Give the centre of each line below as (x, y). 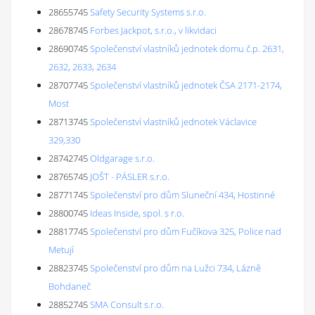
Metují (61, 250)
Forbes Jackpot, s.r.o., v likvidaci (153, 30)
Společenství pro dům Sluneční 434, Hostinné (182, 195)
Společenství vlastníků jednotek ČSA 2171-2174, (186, 85)
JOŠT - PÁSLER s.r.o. (130, 176)
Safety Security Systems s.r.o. (148, 12)
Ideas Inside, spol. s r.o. (137, 213)
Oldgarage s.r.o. (122, 158)
